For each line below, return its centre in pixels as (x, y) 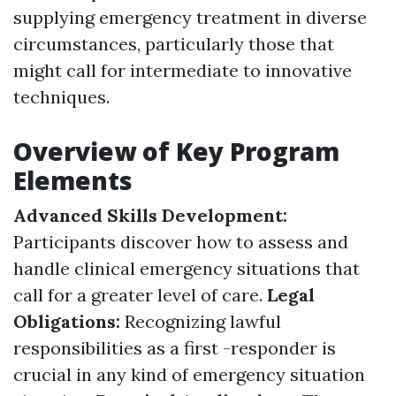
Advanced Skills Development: (150, 215)
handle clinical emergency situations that (187, 268)
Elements (73, 180)
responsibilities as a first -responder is (175, 348)
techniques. (61, 97)
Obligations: (69, 321)
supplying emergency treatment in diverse (190, 17)
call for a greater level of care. (140, 295)
